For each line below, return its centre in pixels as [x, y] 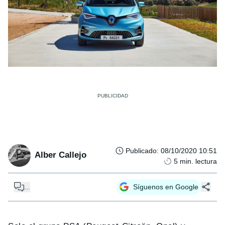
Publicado [141, 150]
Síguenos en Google [166, 187]
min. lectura [198, 161]
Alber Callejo [61, 155]
